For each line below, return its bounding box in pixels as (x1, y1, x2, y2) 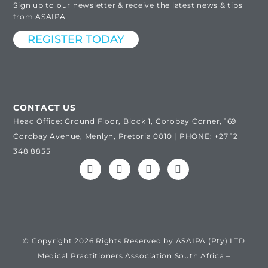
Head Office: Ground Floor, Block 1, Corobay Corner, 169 (13, 116, 237, 126)
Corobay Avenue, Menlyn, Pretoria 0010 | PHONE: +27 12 (13, 131, 238, 141)
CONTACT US (13, 102, 77, 113)
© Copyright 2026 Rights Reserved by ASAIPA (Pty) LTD (23, 236, 245, 246)
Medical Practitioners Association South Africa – (37, 251, 231, 261)
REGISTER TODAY (28, 32, 125, 47)
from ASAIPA (13, 11, 66, 21)
